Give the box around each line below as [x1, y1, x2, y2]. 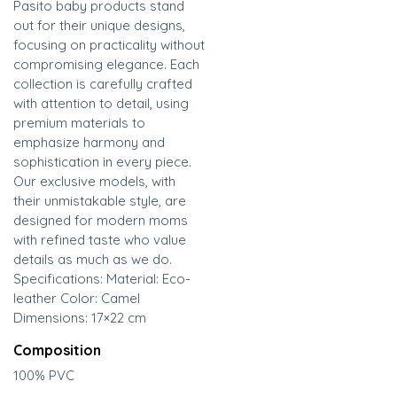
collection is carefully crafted [13, 75, 192, 93]
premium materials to [13, 114, 145, 132]
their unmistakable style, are [13, 192, 186, 210]
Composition [13, 341, 101, 360]
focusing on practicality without [13, 36, 205, 54]
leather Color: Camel [13, 290, 140, 307]
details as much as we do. [13, 251, 172, 269]
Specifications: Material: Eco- [13, 270, 191, 288]
